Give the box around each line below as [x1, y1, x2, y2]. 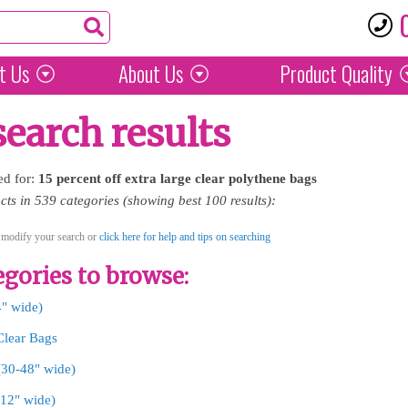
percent [56, 171, 101, 186]
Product [280, 58, 337, 89]
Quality [337, 58, 393, 89]
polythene [229, 171, 286, 186]
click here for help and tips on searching [99, 230, 270, 243]
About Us [117, 58, 183, 89]
